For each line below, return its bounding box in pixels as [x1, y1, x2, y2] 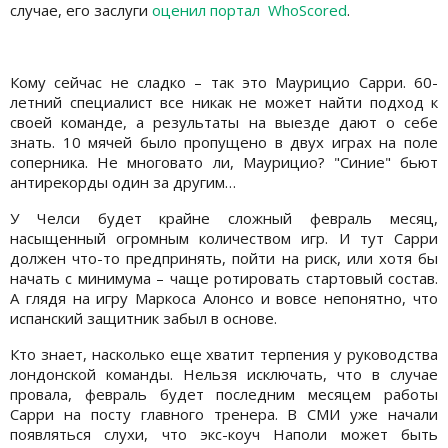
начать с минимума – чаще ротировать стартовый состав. [10, 268, 438, 289]
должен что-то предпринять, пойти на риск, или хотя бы [10, 248, 438, 269]
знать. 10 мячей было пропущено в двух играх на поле [10, 132, 438, 153]
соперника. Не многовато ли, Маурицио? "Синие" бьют [10, 152, 438, 173]
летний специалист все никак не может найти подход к [10, 92, 438, 113]
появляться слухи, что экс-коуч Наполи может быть [10, 424, 438, 445]
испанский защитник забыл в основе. [10, 308, 277, 329]
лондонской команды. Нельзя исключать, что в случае [10, 364, 438, 385]
